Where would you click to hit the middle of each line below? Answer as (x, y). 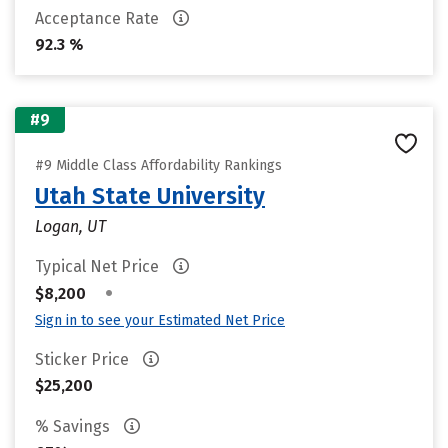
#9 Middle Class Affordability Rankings (158, 165)
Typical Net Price (99, 266)
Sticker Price (84, 359)
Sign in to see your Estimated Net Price (160, 320)
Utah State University (150, 196)
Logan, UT (70, 226)
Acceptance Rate (99, 18)
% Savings (74, 426)
